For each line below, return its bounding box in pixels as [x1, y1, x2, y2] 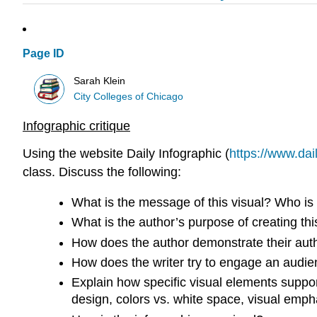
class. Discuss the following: [23, 165, 181, 180]
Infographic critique [23, 119, 130, 134]
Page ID [23, 47, 64, 60]
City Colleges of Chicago [74, 91, 184, 102]
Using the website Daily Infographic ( [23, 146, 229, 161]
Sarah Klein [74, 75, 126, 86]
